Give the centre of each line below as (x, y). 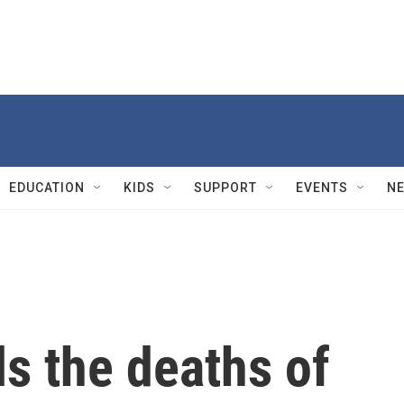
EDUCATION (47, 188)
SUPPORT (225, 188)
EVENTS (322, 188)
